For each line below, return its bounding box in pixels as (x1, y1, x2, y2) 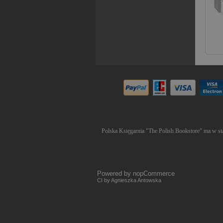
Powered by (97, 170, 133, 177)
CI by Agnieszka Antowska (97, 177, 161, 183)
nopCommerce (133, 170, 175, 177)
